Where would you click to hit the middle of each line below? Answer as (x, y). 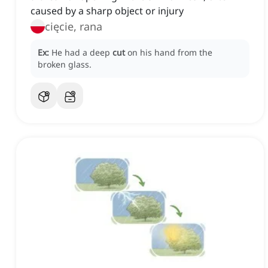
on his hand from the (170, 53)
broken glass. (65, 65)
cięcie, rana (74, 27)
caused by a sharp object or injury (107, 11)
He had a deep (82, 53)
